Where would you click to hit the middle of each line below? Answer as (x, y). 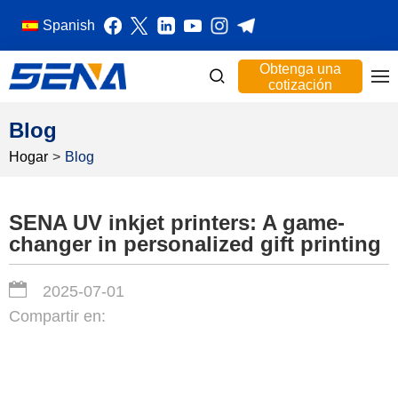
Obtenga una (300, 69)
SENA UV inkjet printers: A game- (177, 223)
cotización (300, 85)
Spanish (69, 25)
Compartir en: (57, 316)
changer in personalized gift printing (195, 244)
